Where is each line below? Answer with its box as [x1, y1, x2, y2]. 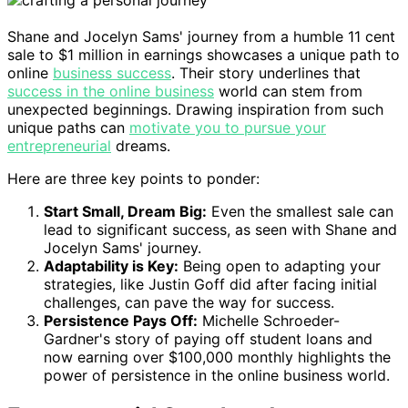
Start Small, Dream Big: [44, 202, 207, 221]
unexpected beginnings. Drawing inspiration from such [7, 100, 383, 119]
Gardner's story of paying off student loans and [44, 330, 372, 349]
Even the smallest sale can [207, 202, 393, 221]
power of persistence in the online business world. [44, 366, 390, 385]
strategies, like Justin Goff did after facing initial [44, 275, 377, 294]
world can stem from [214, 82, 362, 101]
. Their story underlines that [171, 64, 361, 83]
